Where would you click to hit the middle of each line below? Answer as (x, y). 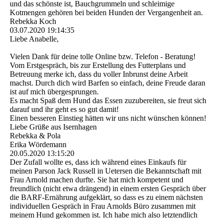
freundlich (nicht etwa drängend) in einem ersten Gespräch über (108, 189)
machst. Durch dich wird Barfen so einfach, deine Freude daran (108, 83)
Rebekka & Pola (35, 136)
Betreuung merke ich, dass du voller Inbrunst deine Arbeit (99, 74)
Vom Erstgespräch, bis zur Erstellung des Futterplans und (98, 66)
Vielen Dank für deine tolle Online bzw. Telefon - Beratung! (103, 57)
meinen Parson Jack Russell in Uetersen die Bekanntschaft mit (106, 171)
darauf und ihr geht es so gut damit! (64, 109)
